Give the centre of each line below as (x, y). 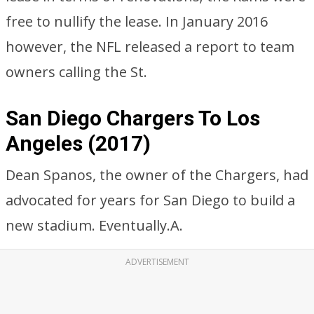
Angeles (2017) (78, 143)
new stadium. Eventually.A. (94, 225)
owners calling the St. (76, 72)
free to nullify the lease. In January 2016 (137, 21)
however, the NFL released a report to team (150, 47)
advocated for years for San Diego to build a (150, 200)
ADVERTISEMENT (157, 262)
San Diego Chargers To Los (133, 118)
